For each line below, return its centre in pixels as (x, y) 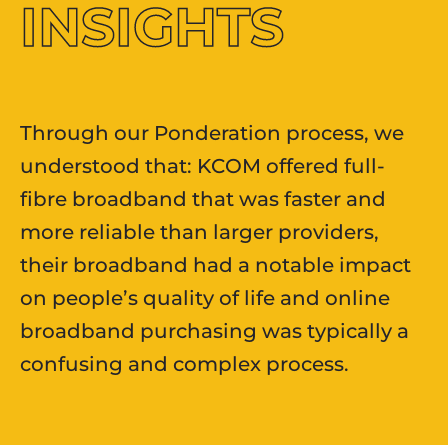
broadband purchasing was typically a (214, 331)
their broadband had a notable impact (215, 265)
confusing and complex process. (184, 364)
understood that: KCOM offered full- (202, 166)
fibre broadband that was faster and (203, 199)
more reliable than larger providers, (199, 232)
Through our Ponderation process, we (212, 133)
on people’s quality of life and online (205, 298)
